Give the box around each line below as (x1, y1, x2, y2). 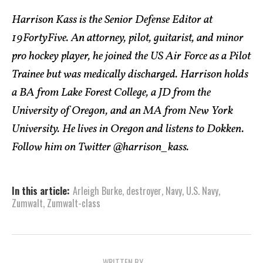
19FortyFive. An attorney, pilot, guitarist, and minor (12, 30, 244, 47)
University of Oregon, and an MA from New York (12, 103, 233, 120)
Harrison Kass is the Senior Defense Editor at (12, 12, 213, 29)
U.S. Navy (186, 184, 218, 198)
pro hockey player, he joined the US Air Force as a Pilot (12, 48, 251, 65)
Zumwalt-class (47, 196, 100, 211)
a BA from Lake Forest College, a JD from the (12, 85, 211, 102)
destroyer (126, 184, 161, 198)
